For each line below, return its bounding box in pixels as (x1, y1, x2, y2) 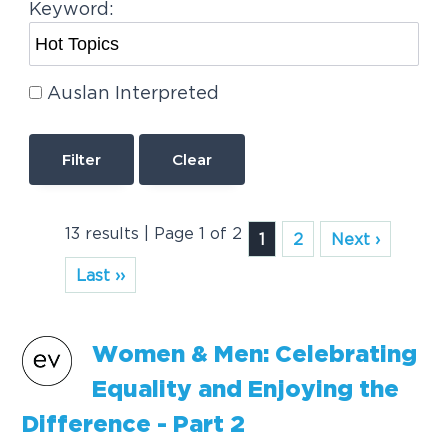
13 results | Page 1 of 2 (65, 224, 243, 243)
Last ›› (76, 266, 126, 285)
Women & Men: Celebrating (92, 344, 418, 366)
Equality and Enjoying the (92, 379, 400, 401)
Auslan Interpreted (46, 82, 219, 102)
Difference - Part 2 (22, 414, 246, 436)
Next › (331, 230, 381, 249)
